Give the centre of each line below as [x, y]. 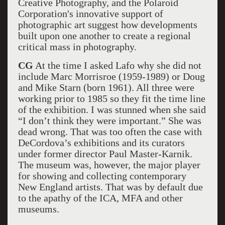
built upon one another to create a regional [104, 36]
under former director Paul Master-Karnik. [105, 154]
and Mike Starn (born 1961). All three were [106, 87]
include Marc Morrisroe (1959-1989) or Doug [111, 76]
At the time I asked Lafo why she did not [117, 65]
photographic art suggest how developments [107, 25]
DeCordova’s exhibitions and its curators [101, 143]
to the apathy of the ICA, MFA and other [100, 198]
